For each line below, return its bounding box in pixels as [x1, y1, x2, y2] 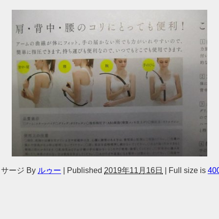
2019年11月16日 [104, 166, 163, 174]
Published [67, 166, 102, 174]
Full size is [167, 166, 208, 174]
